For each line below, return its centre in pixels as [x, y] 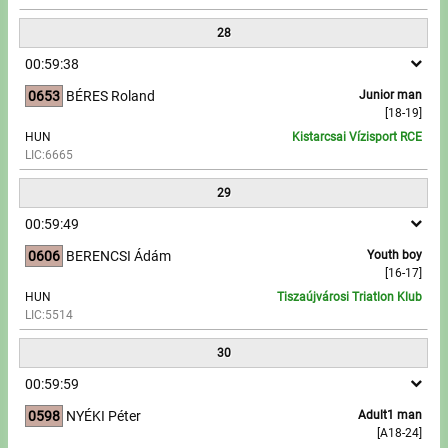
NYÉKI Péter [104, 415]
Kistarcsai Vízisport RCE [357, 136]
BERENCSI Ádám [119, 255]
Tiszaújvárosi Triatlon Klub [349, 296]
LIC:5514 [49, 314]
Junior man [391, 94]
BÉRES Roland [111, 95]
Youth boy [395, 254]
